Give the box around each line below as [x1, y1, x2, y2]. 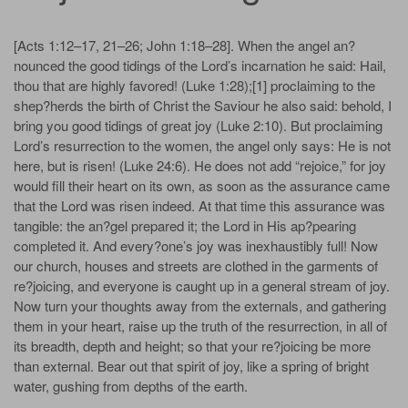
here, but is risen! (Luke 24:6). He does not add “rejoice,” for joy [14, 155, 386, 175]
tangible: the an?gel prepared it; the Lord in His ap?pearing [14, 215, 356, 235]
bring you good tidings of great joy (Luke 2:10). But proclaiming [14, 115, 382, 135]
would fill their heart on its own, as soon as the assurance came [14, 175, 390, 195]
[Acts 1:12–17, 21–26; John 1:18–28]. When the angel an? [14, 35, 355, 55]
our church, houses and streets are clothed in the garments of [14, 255, 378, 275]
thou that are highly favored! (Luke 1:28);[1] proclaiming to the [14, 75, 375, 95]
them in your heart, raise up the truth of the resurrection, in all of [14, 315, 387, 335]
